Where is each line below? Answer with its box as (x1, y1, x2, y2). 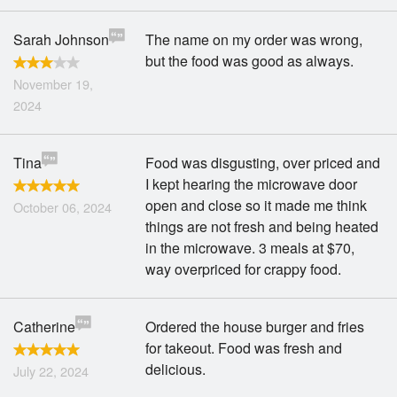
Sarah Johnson (13, 29, 109, 50)
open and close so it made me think (145, 195, 368, 215)
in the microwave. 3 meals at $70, (145, 237, 355, 258)
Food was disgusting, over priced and (145, 152, 381, 173)
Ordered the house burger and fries (145, 316, 365, 337)
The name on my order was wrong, (145, 29, 363, 50)
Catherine (13, 316, 75, 337)
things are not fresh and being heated (145, 216, 379, 237)
